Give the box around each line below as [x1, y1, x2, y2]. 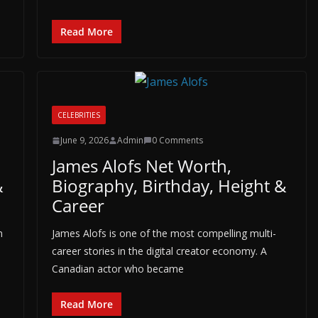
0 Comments [151, 134, 203, 146]
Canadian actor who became [51, 262, 184, 275]
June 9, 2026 [60, 134, 109, 146]
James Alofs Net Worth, [51, 154, 231, 177]
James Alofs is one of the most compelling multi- [51, 226, 276, 240]
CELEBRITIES [57, 110, 100, 120]
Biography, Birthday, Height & [51, 174, 287, 197]
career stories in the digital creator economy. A [51, 244, 267, 258]
